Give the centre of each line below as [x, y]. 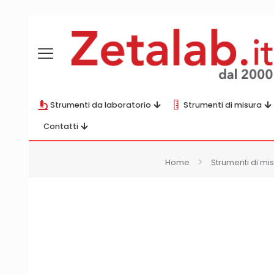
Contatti [61, 126]
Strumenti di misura [223, 105]
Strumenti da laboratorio [101, 105]
